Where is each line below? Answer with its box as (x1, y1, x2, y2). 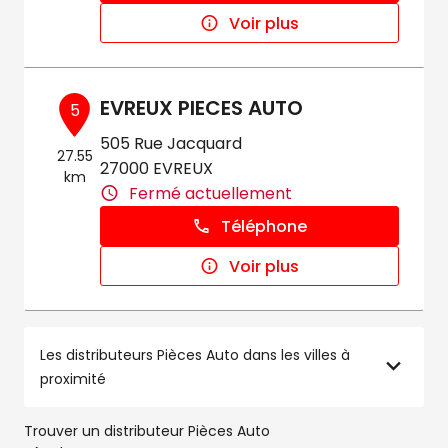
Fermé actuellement (129, 182, 293, 205)
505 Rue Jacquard (100, 132, 243, 155)
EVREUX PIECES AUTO (100, 94, 304, 122)
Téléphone (221, 214, 308, 238)
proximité (40, 369, 106, 389)
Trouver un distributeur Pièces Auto (24, 421, 270, 441)
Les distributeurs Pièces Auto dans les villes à (40, 345, 350, 365)
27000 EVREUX (100, 157, 214, 180)
